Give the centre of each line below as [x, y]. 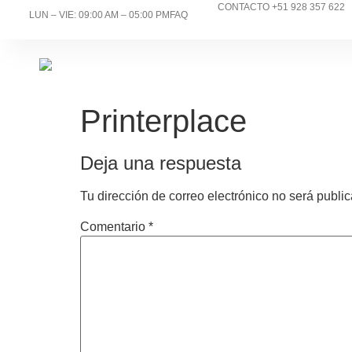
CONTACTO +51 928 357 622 [281, 7]
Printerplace [163, 121]
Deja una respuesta [161, 163]
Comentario [114, 226]
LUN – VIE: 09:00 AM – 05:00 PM [99, 15]
